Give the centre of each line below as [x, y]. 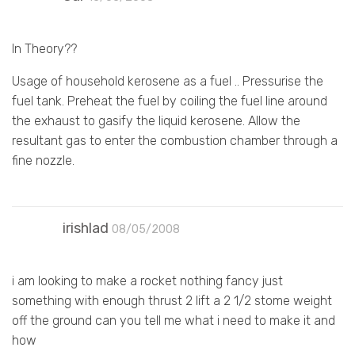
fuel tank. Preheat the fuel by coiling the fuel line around [170, 101]
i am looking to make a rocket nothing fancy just [147, 281]
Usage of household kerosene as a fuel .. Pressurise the [168, 81]
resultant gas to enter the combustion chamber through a [175, 140]
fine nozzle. [43, 160]
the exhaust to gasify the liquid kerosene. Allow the [156, 120]
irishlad [86, 228]
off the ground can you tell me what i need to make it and [174, 320]
